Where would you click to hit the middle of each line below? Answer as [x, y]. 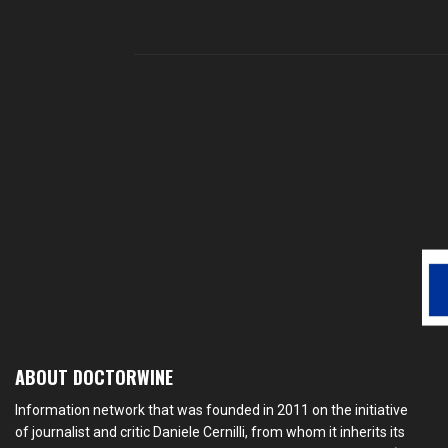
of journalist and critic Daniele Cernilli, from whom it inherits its [210, 432]
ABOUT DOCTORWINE [94, 377]
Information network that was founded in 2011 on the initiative [211, 410]
